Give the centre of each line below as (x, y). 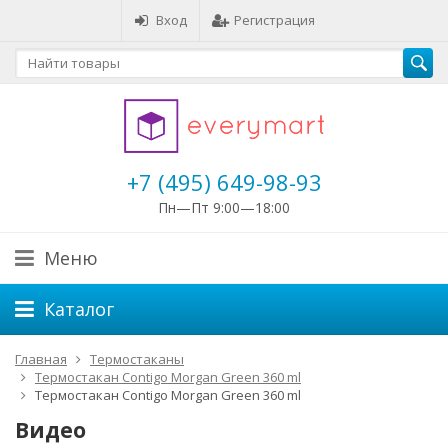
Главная (41, 359)
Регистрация (274, 20)
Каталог (79, 309)
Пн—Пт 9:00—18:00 (224, 207)
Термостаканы (137, 359)
